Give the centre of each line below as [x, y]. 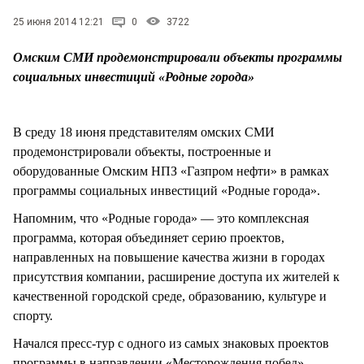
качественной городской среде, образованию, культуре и [170, 297]
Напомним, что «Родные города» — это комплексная [161, 219]
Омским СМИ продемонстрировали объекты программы [178, 57]
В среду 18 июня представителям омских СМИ [144, 132]
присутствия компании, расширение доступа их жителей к [176, 277]
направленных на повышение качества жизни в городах [169, 258]
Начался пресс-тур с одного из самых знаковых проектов [171, 344]
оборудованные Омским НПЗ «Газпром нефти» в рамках [171, 171]
